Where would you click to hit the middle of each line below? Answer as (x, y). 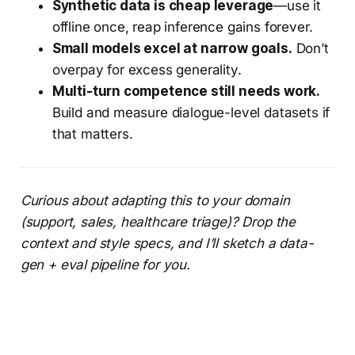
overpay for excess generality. (147, 70)
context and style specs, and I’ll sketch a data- (167, 244)
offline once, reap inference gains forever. (182, 27)
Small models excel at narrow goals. (172, 49)
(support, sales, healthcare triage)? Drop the (158, 222)
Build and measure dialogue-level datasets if (191, 113)
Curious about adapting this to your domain (155, 201)
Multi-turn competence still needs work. (186, 92)
